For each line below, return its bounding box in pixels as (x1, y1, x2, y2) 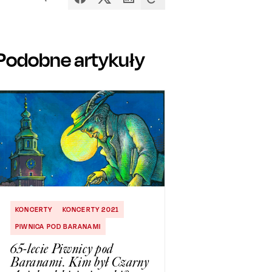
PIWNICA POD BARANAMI (15, 222, 101, 231)
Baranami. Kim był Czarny (10, 254, 149, 271)
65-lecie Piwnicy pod (10, 240, 114, 257)
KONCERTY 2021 (62, 205, 120, 214)
